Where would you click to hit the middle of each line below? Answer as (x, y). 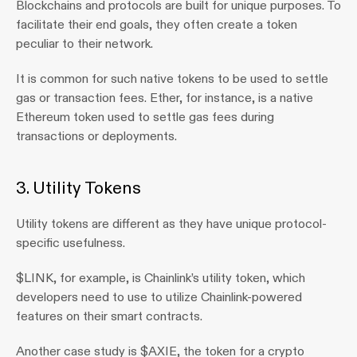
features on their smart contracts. (109, 316)
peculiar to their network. (84, 43)
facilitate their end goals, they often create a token (157, 24)
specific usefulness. (71, 243)
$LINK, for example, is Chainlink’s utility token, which (161, 278)
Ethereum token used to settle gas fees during (145, 117)
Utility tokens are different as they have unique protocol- (171, 224)
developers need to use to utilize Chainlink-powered (159, 297)
